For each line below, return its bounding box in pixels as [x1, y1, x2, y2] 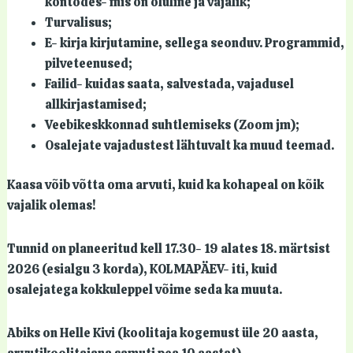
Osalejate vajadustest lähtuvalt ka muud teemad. [44, 136, 334, 154]
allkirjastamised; [44, 95, 147, 113]
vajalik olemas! [6, 196, 96, 214]
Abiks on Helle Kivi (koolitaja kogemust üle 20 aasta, [6, 325, 318, 342]
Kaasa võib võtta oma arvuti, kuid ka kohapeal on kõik [6, 176, 324, 193]
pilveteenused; [44, 54, 132, 72]
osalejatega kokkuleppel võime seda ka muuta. [6, 281, 282, 299]
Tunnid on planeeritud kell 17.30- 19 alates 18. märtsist [6, 240, 330, 258]
